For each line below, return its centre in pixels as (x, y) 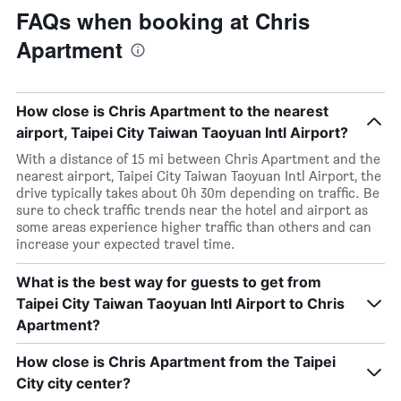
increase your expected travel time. (126, 244)
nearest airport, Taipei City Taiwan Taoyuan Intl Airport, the (199, 176)
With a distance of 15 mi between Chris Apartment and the (198, 159)
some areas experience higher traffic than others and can (194, 227)
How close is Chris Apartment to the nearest (172, 111)
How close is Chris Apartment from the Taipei (176, 362)
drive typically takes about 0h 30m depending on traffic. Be (198, 193)
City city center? (73, 383)
